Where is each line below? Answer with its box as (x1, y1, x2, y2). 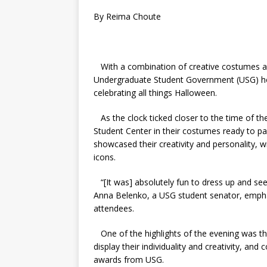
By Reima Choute (94, 11, 161, 23)
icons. (94, 151, 116, 163)
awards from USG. (94, 254, 164, 266)
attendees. (94, 203, 134, 215)
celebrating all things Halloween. (94, 87, 217, 99)
